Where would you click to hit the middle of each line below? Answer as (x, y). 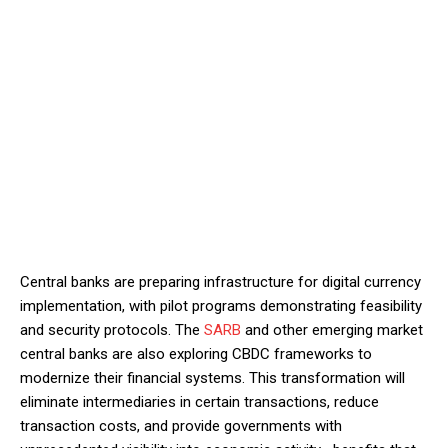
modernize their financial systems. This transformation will (212, 378)
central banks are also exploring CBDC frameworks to (196, 354)
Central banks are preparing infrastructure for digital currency (220, 282)
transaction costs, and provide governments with (181, 426)
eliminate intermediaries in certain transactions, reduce (199, 402)
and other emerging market (332, 330)
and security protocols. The (112, 330)
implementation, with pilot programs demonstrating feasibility (221, 306)
